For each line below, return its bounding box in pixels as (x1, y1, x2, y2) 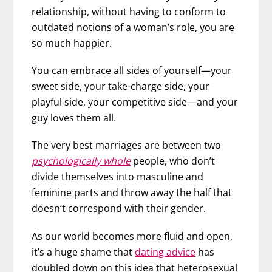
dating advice (135, 245, 196, 259)
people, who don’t (131, 154, 216, 168)
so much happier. (32, 36, 112, 50)
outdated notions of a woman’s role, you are (32, 21, 235, 35)
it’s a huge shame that (32, 245, 135, 259)
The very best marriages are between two (32, 138, 222, 152)
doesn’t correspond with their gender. (32, 202, 206, 216)
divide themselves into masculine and (32, 170, 204, 184)
